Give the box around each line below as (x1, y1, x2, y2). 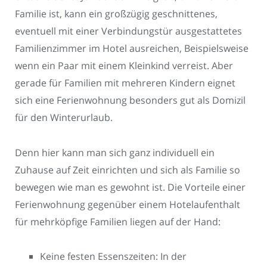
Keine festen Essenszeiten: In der (40, 250, 187, 263)
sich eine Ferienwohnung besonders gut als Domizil (15, 94, 246, 107)
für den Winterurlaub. (15, 111, 113, 125)
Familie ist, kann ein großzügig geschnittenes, (15, 7, 218, 21)
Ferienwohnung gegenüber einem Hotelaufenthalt (15, 197, 240, 211)
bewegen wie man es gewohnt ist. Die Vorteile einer (15, 180, 246, 194)
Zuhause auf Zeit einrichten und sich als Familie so (15, 163, 240, 176)
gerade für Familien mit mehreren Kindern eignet (15, 76, 235, 90)
